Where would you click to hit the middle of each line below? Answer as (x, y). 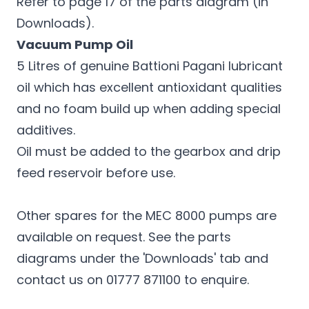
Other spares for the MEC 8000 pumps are (147, 216)
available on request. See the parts (124, 237)
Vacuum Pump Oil (75, 44)
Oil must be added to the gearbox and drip (149, 151)
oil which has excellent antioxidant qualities (149, 87)
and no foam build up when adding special (149, 109)
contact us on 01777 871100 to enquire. (133, 280)
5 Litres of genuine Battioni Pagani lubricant (150, 66)
